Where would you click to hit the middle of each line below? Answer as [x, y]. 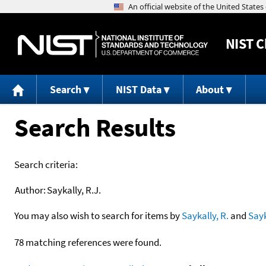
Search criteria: [46, 164]
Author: [30, 190]
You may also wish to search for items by [98, 215]
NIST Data [138, 90]
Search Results [95, 127]
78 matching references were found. [88, 242]
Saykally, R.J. [74, 190]
